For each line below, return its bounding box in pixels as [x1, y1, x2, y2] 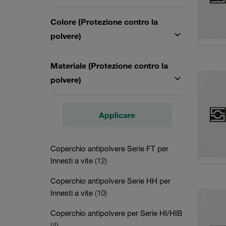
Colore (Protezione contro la [50, 17, 158, 27]
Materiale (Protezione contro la [50, 61, 168, 71]
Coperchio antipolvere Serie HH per [50, 176, 171, 185]
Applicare [98, 110, 135, 120]
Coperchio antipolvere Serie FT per [50, 144, 168, 153]
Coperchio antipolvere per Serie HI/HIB [50, 208, 182, 217]
